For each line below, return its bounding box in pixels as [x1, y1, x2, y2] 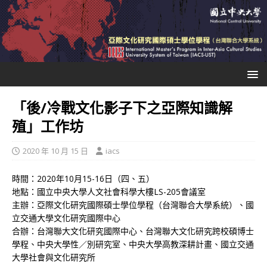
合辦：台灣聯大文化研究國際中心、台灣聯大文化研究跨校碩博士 [12, 225, 254, 237]
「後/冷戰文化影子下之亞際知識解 [12, 97, 232, 117]
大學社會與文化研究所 [12, 251, 95, 263]
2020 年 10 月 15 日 [23, 145, 88, 156]
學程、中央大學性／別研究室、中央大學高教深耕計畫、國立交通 [12, 238, 254, 250]
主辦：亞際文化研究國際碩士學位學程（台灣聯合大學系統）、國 [12, 198, 254, 210]
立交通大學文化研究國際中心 [12, 212, 120, 223]
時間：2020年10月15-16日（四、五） [12, 172, 154, 184]
